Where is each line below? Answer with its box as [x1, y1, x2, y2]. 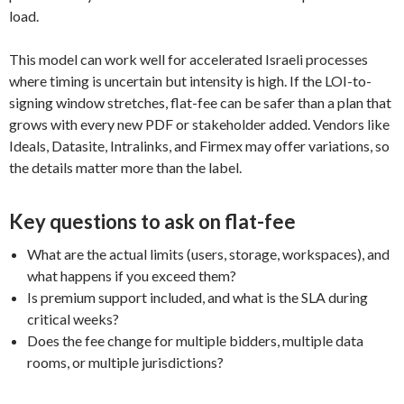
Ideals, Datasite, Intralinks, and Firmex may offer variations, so [9, 136, 390, 154]
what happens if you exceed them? [27, 266, 236, 284]
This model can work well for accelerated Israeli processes [9, 50, 368, 68]
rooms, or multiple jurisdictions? [27, 353, 224, 371]
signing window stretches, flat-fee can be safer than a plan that [9, 93, 391, 111]
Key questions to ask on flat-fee [9, 208, 296, 234]
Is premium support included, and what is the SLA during [27, 288, 368, 306]
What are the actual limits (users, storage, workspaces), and [27, 244, 390, 262]
